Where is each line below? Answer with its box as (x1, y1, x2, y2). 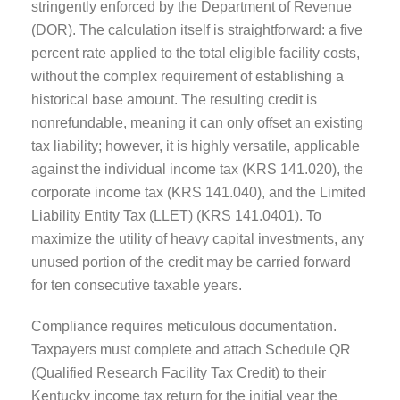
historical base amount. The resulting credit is (31, 91, 317, 107)
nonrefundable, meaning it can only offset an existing (31, 114, 363, 130)
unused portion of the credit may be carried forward (31, 254, 351, 270)
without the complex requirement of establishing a (31, 68, 344, 84)
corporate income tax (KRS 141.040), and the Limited (31, 184, 366, 200)
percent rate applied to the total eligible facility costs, (31, 45, 360, 61)
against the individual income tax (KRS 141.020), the (31, 161, 363, 177)
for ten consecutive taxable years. (31, 277, 242, 293)
